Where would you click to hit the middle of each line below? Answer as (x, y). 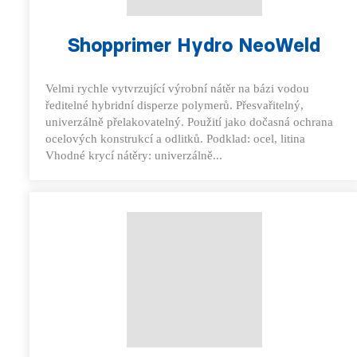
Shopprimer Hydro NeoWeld (194, 45)
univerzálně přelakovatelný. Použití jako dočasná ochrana (189, 122)
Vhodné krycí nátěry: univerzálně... (134, 155)
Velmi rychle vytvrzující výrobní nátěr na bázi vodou (177, 88)
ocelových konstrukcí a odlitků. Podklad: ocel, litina (175, 139)
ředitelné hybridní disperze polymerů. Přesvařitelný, (175, 105)
